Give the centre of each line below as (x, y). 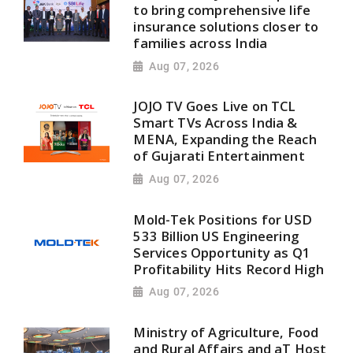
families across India (201, 43)
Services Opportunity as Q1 (222, 252)
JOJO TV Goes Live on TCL (215, 106)
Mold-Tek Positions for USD (223, 219)
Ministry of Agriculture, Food (226, 333)
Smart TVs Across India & (216, 123)
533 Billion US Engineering (216, 236)
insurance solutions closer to (226, 26)
